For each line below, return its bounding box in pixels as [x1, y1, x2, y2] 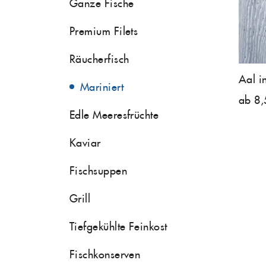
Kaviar [69, 135, 101, 150]
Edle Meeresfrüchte [69, 107, 159, 122]
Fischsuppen [69, 163, 127, 178]
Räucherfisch [69, 52, 129, 66]
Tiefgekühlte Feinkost [69, 219, 167, 233]
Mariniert [80, 80, 124, 94]
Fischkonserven [69, 247, 141, 261]
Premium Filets [69, 24, 138, 38]
